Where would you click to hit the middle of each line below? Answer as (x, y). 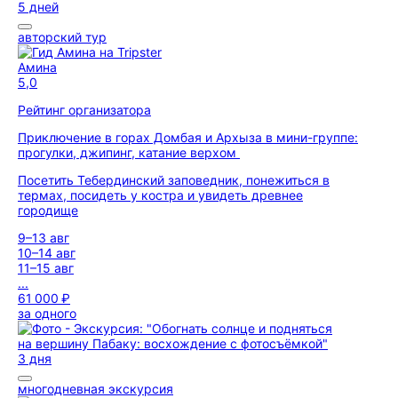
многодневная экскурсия (96, 389)
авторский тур (62, 37)
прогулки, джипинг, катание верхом (129, 152)
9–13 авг (44, 238)
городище (48, 210)
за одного (47, 313)
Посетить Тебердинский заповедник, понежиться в (174, 180)
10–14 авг (47, 253)
